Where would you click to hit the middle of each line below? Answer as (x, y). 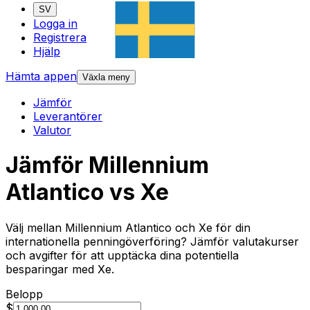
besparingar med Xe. (60, 269)
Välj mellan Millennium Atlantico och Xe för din (128, 227)
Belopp (24, 294)
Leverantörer (68, 117)
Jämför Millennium (107, 165)
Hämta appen (41, 76)
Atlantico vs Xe (87, 192)
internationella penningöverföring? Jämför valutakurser (152, 241)
